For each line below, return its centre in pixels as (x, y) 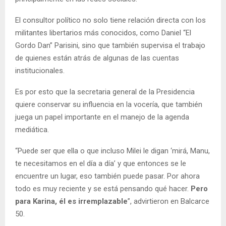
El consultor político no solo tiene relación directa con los (110, 20)
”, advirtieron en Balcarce (168, 202)
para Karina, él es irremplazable (71, 202)
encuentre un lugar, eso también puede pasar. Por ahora (107, 176)
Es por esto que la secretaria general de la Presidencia (105, 92)
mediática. (32, 130)
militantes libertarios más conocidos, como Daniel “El (103, 33)
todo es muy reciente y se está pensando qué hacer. (103, 189)
